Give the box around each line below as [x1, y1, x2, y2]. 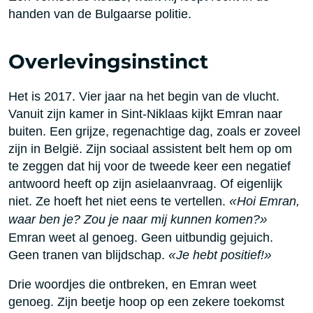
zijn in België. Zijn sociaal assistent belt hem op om [8, 141, 292, 156]
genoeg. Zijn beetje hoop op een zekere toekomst [8, 294, 284, 310]
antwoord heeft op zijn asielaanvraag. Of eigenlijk [8, 176, 282, 191]
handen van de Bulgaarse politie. [8, 6, 191, 22]
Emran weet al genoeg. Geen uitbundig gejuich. [8, 230, 273, 245]
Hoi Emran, [237, 194, 300, 209]
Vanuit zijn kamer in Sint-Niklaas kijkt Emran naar [8, 106, 282, 122]
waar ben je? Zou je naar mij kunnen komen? [8, 212, 260, 227]
